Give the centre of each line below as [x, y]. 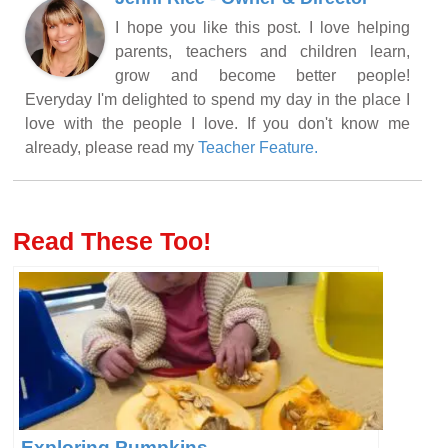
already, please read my [112, 147]
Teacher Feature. [258, 147]
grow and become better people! [262, 75]
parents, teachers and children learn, [262, 51]
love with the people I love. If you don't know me [217, 123]
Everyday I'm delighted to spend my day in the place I [217, 99]
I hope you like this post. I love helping [262, 27]
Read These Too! [112, 240]
